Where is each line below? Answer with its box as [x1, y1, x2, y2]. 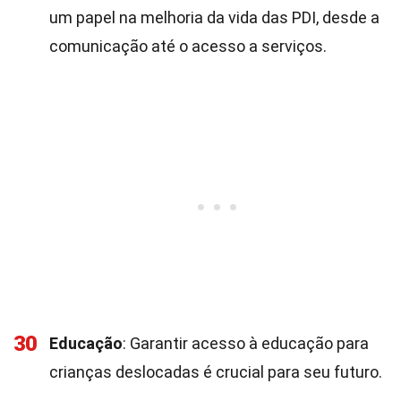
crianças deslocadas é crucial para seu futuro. [49, 363, 382, 381]
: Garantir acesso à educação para [123, 334, 369, 353]
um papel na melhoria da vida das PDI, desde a [49, 8, 380, 27]
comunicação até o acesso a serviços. [49, 37, 327, 55]
